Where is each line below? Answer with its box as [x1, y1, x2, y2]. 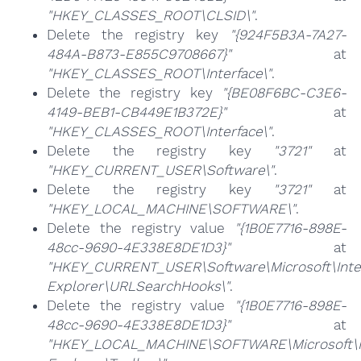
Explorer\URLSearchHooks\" [46, 277, 230, 294]
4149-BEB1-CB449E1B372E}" [46, 103, 226, 120]
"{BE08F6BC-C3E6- [222, 84, 347, 101]
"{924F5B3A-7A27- [230, 26, 347, 43]
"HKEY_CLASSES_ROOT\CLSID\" [46, 6, 255, 23]
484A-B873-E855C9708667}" [46, 45, 231, 62]
